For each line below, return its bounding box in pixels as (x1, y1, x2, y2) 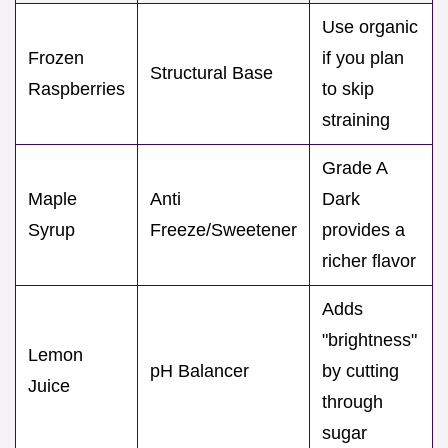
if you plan (322, 48, 404, 69)
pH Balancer (150, 361, 249, 382)
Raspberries (28, 79, 125, 100)
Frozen (28, 48, 84, 69)
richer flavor (322, 251, 416, 272)
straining (322, 110, 390, 131)
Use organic (322, 17, 418, 38)
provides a (322, 220, 405, 241)
